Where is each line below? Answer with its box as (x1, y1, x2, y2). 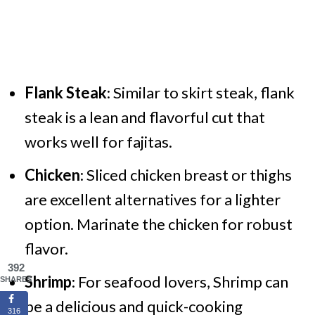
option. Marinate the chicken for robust (24, 214, 292, 233)
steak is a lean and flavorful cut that (24, 108, 265, 127)
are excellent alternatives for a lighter (24, 190, 281, 209)
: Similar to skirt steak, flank (106, 83, 295, 102)
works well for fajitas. (24, 132, 172, 151)
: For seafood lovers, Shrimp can (71, 272, 288, 291)
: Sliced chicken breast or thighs (79, 165, 292, 184)
